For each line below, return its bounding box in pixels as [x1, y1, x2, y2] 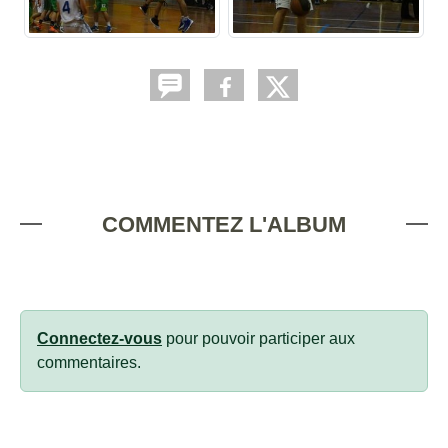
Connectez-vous [37, 330, 162, 348]
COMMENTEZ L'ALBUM [102, 212, 346, 238]
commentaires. [37, 354, 141, 372]
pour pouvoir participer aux [162, 330, 355, 348]
